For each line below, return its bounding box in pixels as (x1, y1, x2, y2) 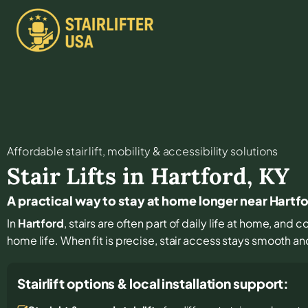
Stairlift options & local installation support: (17, 274, 289, 291)
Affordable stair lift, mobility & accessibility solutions (7, 143, 278, 158)
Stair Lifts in (7, 161, 151, 190)
